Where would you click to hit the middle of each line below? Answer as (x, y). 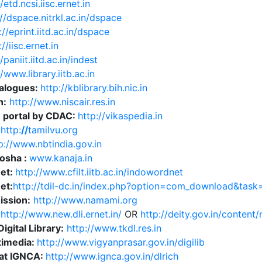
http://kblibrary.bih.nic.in (94, 88)
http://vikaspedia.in (120, 116)
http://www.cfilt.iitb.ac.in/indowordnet (99, 172)
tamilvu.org (53, 130)
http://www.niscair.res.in (62, 102)
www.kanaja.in (61, 158)
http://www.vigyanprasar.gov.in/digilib (120, 242)
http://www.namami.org (85, 200)
